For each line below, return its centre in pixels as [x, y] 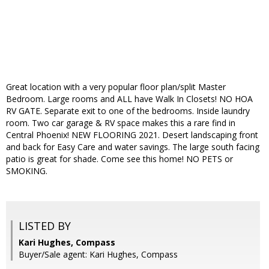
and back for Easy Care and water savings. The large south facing [133, 147]
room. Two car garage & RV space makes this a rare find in [121, 123]
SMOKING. [27, 171]
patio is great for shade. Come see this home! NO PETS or [119, 159]
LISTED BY [45, 226]
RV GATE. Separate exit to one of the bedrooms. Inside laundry [128, 111]
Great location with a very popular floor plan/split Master [116, 87]
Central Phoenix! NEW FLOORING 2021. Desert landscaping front [132, 135]
